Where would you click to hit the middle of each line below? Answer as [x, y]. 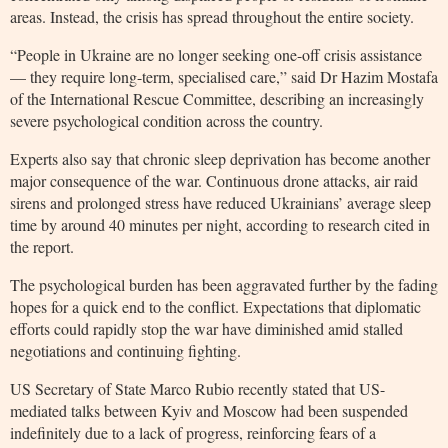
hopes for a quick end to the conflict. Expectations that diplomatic [215, 306]
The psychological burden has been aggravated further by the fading [224, 284]
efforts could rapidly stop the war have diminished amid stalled [206, 328]
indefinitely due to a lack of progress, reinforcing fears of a [193, 432]
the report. [42, 246]
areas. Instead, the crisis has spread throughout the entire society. [212, 16]
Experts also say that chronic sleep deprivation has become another [220, 158]
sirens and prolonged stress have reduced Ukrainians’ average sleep [220, 202]
